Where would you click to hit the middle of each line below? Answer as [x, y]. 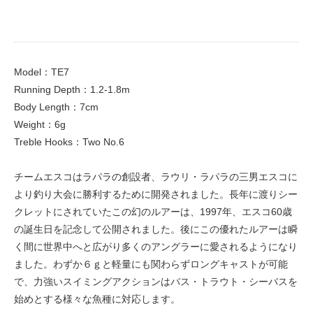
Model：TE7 [42, 72]
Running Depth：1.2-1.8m [72, 89]
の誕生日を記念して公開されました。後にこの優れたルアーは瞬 [156, 229]
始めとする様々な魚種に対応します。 [97, 299]
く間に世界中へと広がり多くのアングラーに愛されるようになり [156, 246]
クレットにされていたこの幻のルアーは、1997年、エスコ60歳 [153, 211]
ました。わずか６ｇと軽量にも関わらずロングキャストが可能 [151, 264]
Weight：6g [40, 124]
